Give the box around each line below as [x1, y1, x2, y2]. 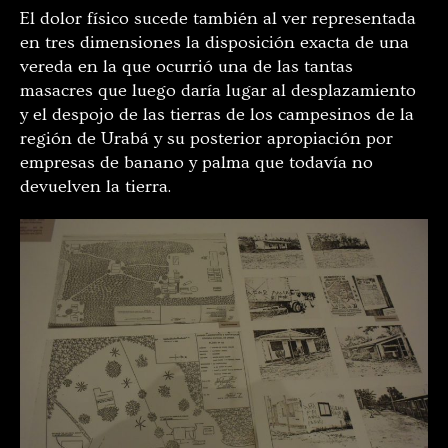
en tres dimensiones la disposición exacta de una [20, 31, 409, 53]
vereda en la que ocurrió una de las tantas [20, 55, 353, 77]
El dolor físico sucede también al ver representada [20, 7, 416, 29]
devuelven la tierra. [20, 175, 171, 197]
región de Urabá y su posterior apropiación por [20, 127, 393, 149]
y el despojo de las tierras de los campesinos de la [20, 103, 414, 125]
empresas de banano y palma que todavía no [20, 151, 373, 173]
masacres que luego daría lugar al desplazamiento [20, 79, 416, 101]
